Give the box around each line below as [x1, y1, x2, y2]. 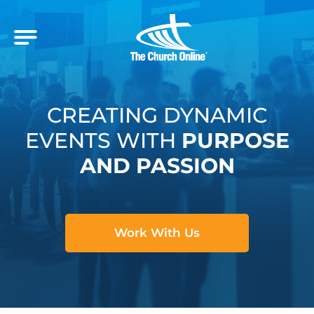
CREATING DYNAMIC [47, 102, 267, 128]
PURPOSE [181, 127, 289, 153]
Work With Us [114, 225, 200, 240]
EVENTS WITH [25, 127, 182, 153]
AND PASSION [79, 152, 235, 179]
